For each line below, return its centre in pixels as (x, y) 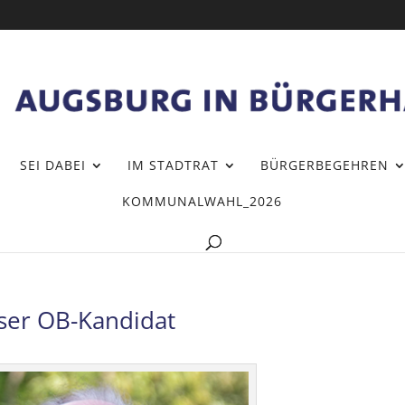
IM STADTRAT (173, 165)
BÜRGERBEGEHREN (324, 165)
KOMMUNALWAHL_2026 (202, 201)
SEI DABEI (52, 165)
